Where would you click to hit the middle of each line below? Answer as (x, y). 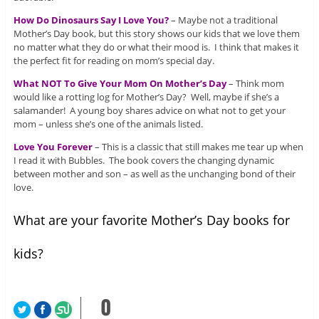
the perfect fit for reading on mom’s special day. (114, 60)
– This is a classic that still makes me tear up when (198, 146)
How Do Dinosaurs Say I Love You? (91, 20)
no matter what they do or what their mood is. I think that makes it (156, 47)
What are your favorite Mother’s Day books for (151, 220)
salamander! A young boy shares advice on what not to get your (149, 110)
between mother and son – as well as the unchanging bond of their (154, 173)
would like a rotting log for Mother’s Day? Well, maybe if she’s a (146, 96)
